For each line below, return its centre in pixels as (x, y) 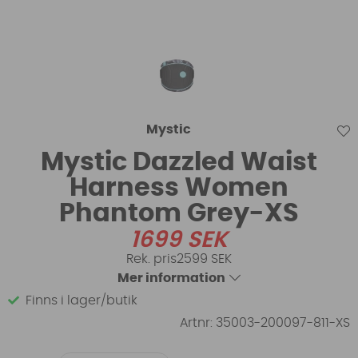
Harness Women (179, 187)
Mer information (171, 278)
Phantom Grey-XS (179, 213)
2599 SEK (204, 259)
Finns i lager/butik (82, 300)
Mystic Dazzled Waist (179, 162)
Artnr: (198, 322)
